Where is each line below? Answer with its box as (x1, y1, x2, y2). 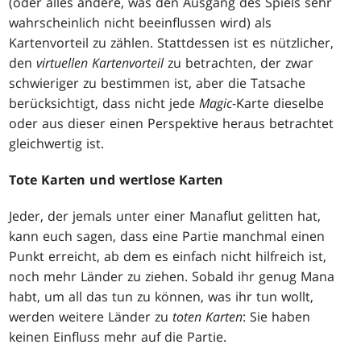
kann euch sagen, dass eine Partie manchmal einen (9, 227, 326, 246)
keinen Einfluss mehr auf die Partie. (9, 328, 227, 346)
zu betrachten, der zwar (164, 54, 314, 73)
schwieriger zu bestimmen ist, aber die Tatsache (9, 74, 306, 93)
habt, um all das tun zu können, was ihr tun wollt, (9, 288, 314, 306)
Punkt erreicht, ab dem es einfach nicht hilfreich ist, (9, 247, 327, 266)
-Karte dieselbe (232, 94, 325, 113)
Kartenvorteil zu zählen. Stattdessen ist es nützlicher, (9, 34, 334, 52)
